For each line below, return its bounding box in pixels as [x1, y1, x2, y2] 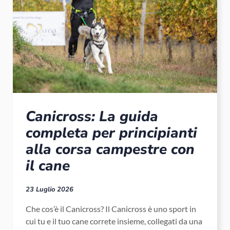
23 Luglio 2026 [26, 184, 73, 194]
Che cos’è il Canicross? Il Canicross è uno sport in [26, 203, 196, 214]
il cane [26, 156, 70, 176]
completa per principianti [26, 123, 197, 143]
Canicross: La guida [26, 106, 158, 126]
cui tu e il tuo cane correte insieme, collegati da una [26, 216, 202, 226]
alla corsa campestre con [26, 139, 195, 159]
